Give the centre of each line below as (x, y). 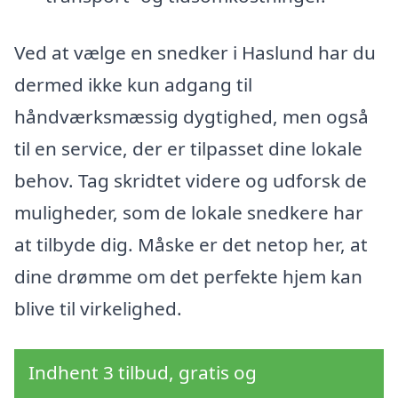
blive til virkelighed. (98, 309)
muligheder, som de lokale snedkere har (189, 213)
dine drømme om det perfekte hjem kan (188, 277)
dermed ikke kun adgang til (133, 85)
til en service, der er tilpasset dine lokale (188, 149)
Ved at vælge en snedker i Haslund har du (195, 53)
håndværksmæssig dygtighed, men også (191, 117)
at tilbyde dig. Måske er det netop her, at (191, 245)
